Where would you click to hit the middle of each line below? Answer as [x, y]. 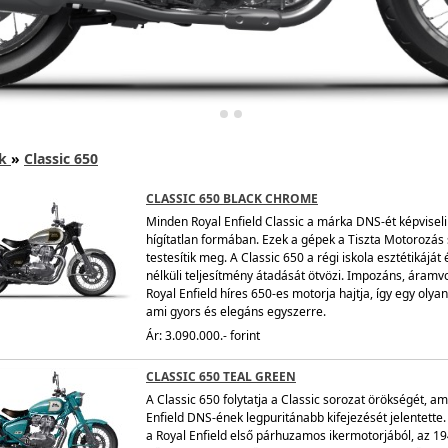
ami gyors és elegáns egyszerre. [236, 311]
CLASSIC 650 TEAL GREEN [221, 376]
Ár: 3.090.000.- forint [203, 335]
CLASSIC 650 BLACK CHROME [232, 198]
